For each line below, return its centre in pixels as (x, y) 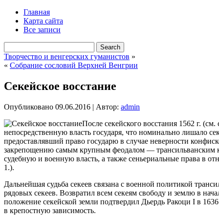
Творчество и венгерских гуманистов (67, 56)
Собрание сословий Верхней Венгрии (74, 65)
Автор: (107, 107)
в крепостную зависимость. (50, 210)
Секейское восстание (60, 86)
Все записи (42, 30)
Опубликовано (29, 107)
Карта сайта (43, 21)
